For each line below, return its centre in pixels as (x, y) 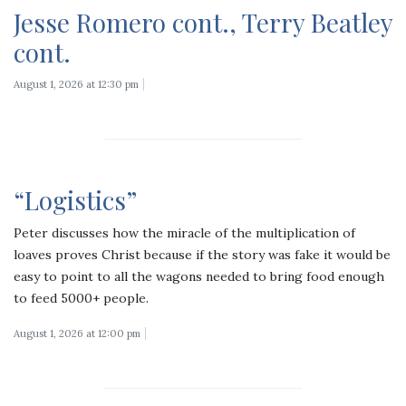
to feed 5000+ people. (81, 298)
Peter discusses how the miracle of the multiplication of (184, 232)
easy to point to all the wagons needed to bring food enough (199, 276)
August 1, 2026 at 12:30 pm (76, 84)
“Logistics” (75, 199)
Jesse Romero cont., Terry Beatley (203, 22)
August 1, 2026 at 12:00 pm (77, 333)
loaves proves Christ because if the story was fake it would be (202, 254)
